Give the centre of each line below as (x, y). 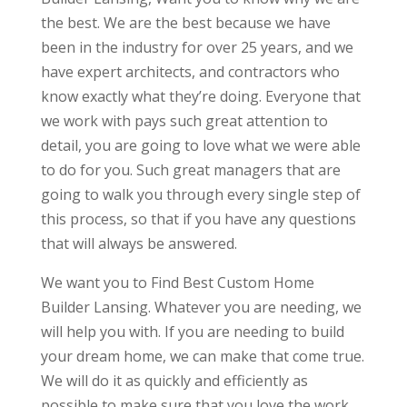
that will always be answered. (139, 244)
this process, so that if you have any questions (198, 219)
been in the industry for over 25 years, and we (197, 48)
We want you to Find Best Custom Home (177, 283)
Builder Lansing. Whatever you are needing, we (201, 308)
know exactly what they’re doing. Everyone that (200, 97)
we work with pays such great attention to (184, 121)
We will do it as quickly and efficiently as (174, 381)
